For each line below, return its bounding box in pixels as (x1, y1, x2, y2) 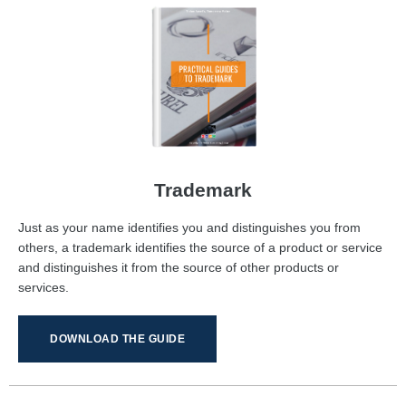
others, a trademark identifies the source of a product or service (18, 240, 382, 256)
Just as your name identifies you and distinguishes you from (18, 220, 361, 236)
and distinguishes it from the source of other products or (18, 260, 339, 275)
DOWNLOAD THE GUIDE (50, 333, 185, 346)
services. (18, 280, 69, 295)
